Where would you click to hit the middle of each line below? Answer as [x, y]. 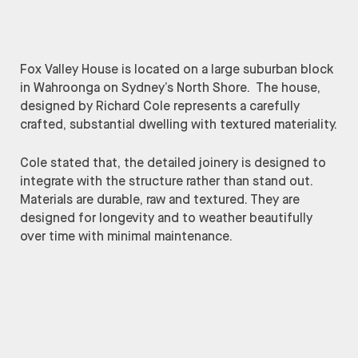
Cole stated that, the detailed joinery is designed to [173, 163]
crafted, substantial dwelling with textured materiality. [179, 125]
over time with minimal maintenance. [126, 237]
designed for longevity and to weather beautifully [166, 219]
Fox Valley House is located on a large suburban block [177, 70]
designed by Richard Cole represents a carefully [160, 107]
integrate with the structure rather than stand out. [167, 182]
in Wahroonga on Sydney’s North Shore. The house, [170, 88]
